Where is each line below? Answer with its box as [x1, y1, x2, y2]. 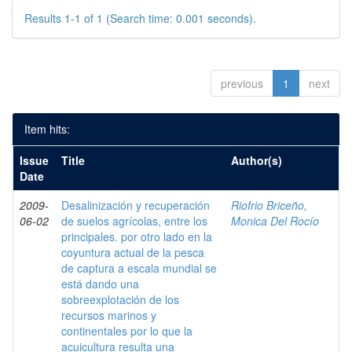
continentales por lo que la [61, 323, 192, 339]
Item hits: [24, 121, 70, 137]
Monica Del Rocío [231, 213, 319, 229]
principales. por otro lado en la [61, 229, 212, 244]
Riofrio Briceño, [231, 197, 307, 213]
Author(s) [231, 152, 282, 168]
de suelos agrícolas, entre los [61, 213, 207, 229]
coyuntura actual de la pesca [61, 244, 204, 260]
